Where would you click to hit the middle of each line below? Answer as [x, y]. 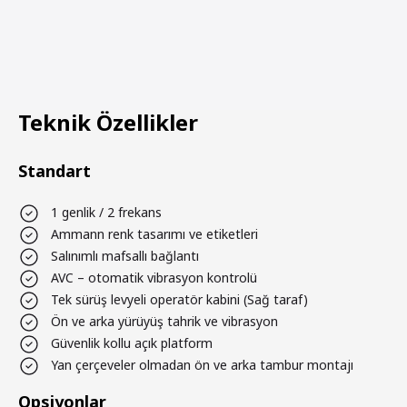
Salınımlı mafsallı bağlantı [125, 256]
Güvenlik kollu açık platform [132, 343]
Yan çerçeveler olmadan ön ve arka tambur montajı [202, 365]
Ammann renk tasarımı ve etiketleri [154, 234]
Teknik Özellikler [108, 123]
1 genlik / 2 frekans [106, 213]
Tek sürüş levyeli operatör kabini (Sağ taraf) [179, 300]
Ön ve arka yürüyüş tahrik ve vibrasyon [164, 322]
